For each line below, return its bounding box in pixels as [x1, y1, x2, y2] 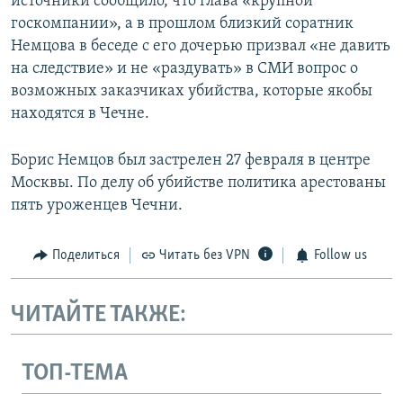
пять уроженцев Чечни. [11, 197, 183, 215]
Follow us [313, 248, 367, 264]
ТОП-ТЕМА [22, 362, 128, 387]
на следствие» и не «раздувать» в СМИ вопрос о [11, 60, 358, 78]
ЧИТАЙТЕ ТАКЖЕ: [11, 302, 186, 327]
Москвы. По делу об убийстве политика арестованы [11, 175, 386, 193]
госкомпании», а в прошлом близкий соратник [11, 15, 354, 33]
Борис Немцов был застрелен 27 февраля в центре [11, 152, 371, 170]
